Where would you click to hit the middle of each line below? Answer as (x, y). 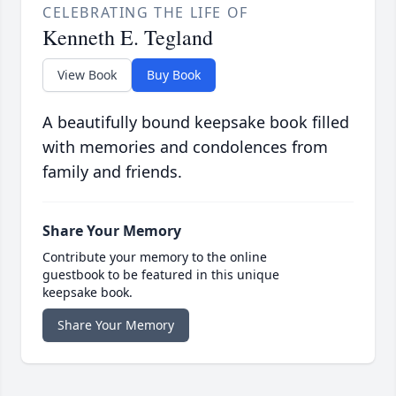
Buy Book (174, 75)
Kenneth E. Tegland (128, 38)
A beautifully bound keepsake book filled (196, 122)
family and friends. (112, 172)
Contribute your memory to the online (155, 257)
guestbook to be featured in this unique (161, 275)
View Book (87, 75)
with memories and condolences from (185, 147)
